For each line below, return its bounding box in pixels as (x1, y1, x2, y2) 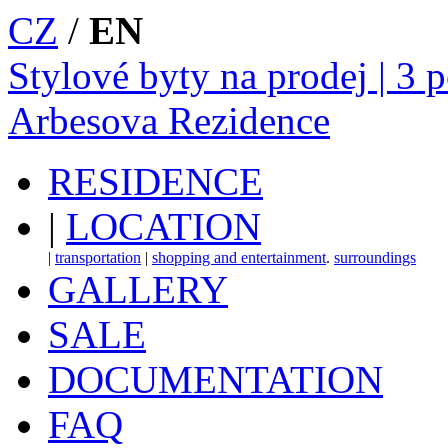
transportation (55, 249, 141, 266)
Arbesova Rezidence (8, 99, 330, 142)
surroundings (334, 249, 416, 266)
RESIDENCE (48, 160, 263, 203)
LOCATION (66, 205, 261, 248)
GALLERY (48, 268, 228, 311)
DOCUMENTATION (48, 358, 383, 401)
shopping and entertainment (152, 249, 326, 266)
